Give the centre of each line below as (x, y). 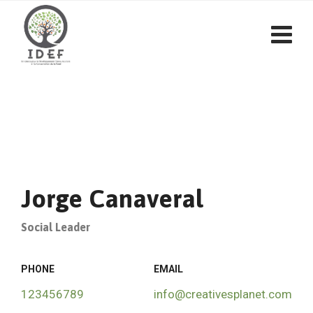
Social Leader (56, 227)
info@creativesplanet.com (223, 294)
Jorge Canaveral (112, 198)
